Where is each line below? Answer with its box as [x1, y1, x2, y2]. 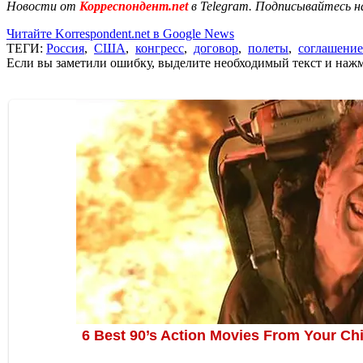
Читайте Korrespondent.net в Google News [6, 26, 234, 41]
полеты [248, 41, 288, 55]
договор [194, 41, 238, 55]
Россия [46, 41, 84, 55]
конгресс [135, 41, 184, 55]
